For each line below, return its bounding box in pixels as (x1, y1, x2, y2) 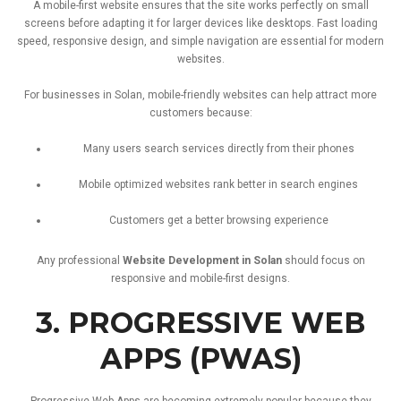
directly (226, 141, 267, 155)
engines (318, 177, 358, 191)
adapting (101, 16, 148, 30)
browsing (226, 213, 274, 226)
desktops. (265, 16, 317, 30)
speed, (17, 34, 53, 47)
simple (171, 34, 207, 47)
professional (57, 253, 123, 267)
